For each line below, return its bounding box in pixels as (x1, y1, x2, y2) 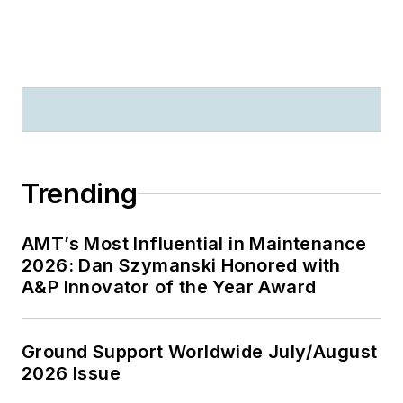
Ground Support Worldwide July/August (22, 341, 378, 363)
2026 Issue (22, 363, 121, 385)
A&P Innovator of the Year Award (22, 276, 317, 299)
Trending (22, 177, 138, 210)
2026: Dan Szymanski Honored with (22, 255, 341, 277)
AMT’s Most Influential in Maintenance (22, 233, 367, 255)
